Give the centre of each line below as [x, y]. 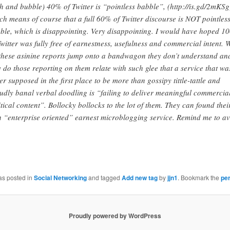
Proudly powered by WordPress [115, 215]
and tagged [104, 177]
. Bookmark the [199, 177]
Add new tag [139, 177]
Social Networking [60, 177]
